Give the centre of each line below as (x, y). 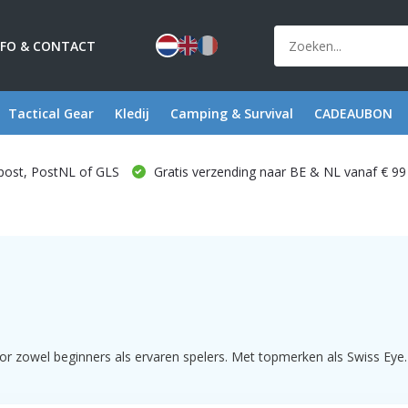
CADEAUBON (353, 113)
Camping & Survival (231, 113)
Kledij (132, 113)
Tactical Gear (51, 113)
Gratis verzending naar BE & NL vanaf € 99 (278, 171)
